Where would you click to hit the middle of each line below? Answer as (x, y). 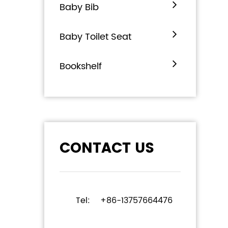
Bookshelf (81, 66)
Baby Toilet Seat (95, 37)
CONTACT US (107, 148)
